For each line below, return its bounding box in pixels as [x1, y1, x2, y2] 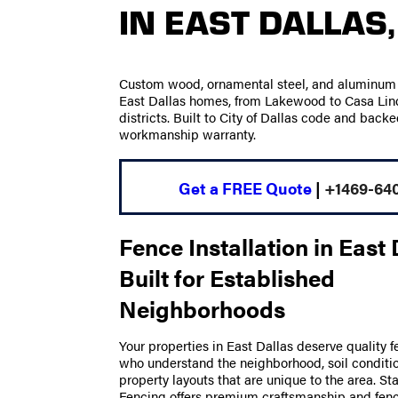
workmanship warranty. [119, 124, 257, 145]
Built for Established [119, 261, 336, 295]
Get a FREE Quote [179, 175, 313, 199]
